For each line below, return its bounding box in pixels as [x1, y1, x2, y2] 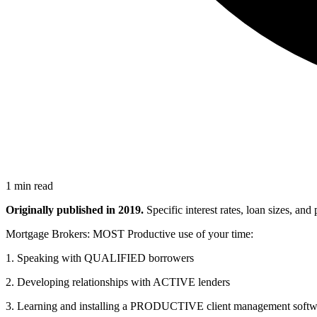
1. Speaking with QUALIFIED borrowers [6, 251, 194, 264]
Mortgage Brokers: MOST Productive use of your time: [6, 227, 253, 240]
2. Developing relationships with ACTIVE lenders [6, 275, 230, 288]
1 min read [6, 179, 53, 192]
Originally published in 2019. [6, 203, 144, 216]
